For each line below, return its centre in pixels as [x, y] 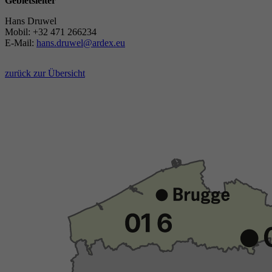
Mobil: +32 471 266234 [51, 32]
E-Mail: [21, 43]
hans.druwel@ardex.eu [81, 43]
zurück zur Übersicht [45, 73]
